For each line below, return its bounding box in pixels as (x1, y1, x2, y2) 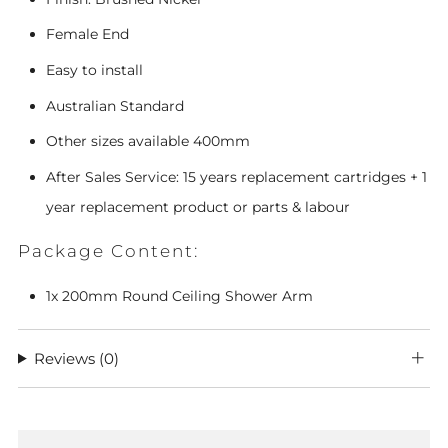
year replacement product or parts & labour (46, 197, 350, 216)
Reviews (34, 349, 100, 369)
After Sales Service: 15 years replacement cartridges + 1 (46, 167, 427, 186)
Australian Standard (46, 96, 184, 115)
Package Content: (18, 240, 199, 261)
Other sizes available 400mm (46, 132, 250, 151)
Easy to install (46, 60, 143, 79)
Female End (46, 25, 129, 44)
